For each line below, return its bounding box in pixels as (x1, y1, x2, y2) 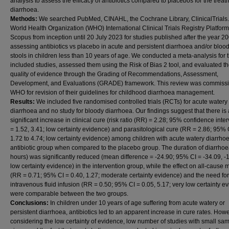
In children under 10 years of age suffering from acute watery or (50, 199, 225, 207)
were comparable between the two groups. (10, 190, 128, 197)
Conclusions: (10, 199, 50, 207)
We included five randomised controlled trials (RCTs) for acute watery (36, 98, 227, 105)
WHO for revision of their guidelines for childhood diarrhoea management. (10, 89, 215, 96)
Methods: (10, 15, 39, 22)
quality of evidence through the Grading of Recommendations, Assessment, (10, 71, 218, 78)
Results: (10, 98, 36, 105)
